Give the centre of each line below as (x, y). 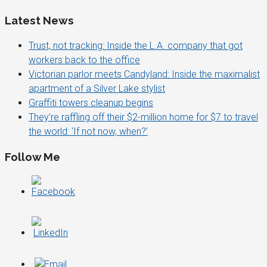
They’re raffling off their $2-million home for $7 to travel (143, 117)
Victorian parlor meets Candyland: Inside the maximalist (144, 74)
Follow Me (32, 157)
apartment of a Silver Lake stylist (97, 88)
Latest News (39, 20)
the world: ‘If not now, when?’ (88, 131)
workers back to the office (84, 60)
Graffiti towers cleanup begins (91, 103)
